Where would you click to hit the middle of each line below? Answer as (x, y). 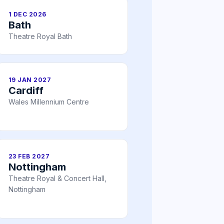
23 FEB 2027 (29, 156)
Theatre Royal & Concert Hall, (57, 178)
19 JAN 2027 (30, 80)
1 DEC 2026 (27, 14)
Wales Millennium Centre (49, 102)
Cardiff (26, 91)
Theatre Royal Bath (40, 36)
